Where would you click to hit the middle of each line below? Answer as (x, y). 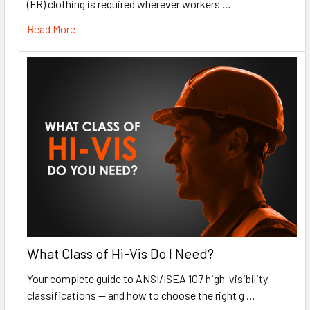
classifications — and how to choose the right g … (141, 295)
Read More (51, 28)
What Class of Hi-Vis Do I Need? (120, 254)
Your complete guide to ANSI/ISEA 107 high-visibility (147, 279)
